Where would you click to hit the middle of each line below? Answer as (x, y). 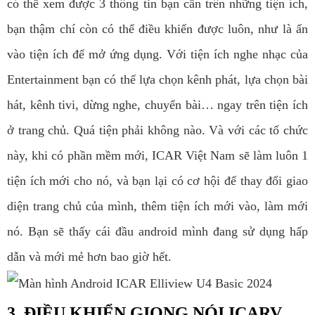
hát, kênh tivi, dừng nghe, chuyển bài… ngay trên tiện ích (157, 105)
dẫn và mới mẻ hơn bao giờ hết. (89, 257)
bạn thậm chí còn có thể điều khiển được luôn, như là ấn (157, 29)
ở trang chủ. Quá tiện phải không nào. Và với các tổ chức (157, 130)
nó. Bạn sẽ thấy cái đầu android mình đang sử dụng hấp (157, 232)
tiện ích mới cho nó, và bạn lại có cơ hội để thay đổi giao (157, 181)
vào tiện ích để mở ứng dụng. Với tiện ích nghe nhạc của (157, 54)
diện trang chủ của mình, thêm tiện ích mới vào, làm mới (157, 206)
